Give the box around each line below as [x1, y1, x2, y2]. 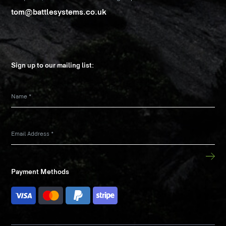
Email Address [11, 130, 51, 138]
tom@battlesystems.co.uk [11, 8, 107, 18]
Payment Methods [11, 167, 70, 177]
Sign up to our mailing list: [11, 61, 94, 70]
